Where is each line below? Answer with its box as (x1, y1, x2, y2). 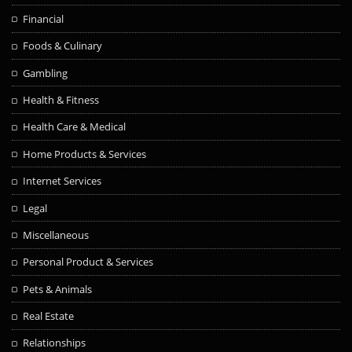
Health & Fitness (23, 93, 100, 108)
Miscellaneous (23, 227, 90, 242)
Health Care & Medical (23, 119, 126, 134)
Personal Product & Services (23, 255, 154, 269)
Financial (23, 11, 64, 26)
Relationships (23, 335, 86, 350)
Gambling (23, 65, 68, 80)
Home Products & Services (23, 146, 147, 161)
